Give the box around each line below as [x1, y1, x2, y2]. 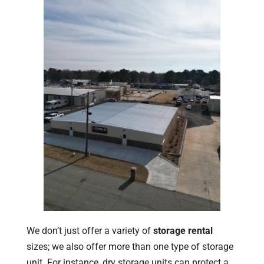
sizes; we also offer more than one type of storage [26, 240, 233, 252]
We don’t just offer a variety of [26, 225, 153, 236]
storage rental [153, 225, 213, 236]
